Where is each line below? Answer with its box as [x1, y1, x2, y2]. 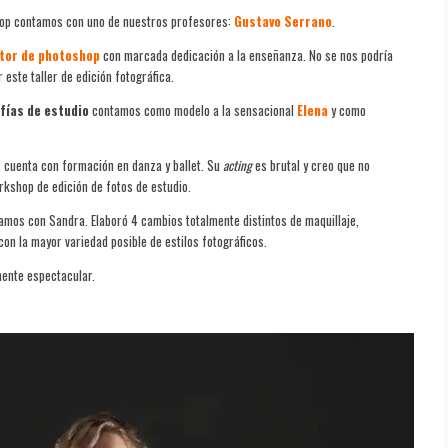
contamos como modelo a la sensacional [89, 99, 297, 120]
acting [223, 154, 252, 175]
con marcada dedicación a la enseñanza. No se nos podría [100, 44, 393, 65]
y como [328, 99, 366, 120]
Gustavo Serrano [234, 10, 332, 31]
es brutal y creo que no [252, 154, 370, 175]
